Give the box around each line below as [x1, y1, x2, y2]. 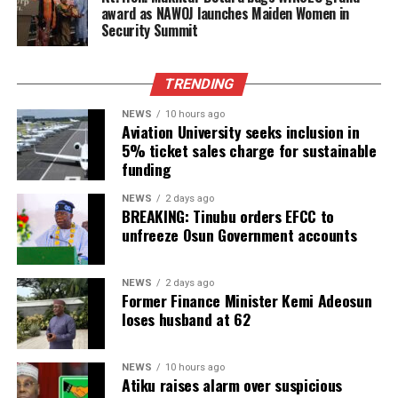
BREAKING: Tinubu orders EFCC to [121, 204, 334, 228]
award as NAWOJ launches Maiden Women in [100, 3, 350, 25]
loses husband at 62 [121, 307, 251, 331]
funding [121, 157, 171, 181]
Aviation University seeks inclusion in [121, 120, 360, 144]
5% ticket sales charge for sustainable [121, 139, 377, 163]
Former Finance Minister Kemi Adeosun [121, 289, 372, 313]
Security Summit [100, 20, 198, 42]
